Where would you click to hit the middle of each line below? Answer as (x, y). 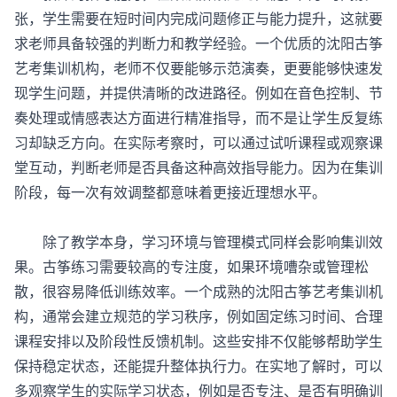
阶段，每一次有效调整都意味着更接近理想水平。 (170, 192)
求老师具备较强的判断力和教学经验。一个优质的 (170, 43)
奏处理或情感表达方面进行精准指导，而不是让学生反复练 (198, 117)
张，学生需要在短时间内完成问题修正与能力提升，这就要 (198, 18)
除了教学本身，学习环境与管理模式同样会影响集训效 (198, 241)
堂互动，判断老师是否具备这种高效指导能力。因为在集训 (198, 167)
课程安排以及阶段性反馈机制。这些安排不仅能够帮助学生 (198, 341)
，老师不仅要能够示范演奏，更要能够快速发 (241, 68)
